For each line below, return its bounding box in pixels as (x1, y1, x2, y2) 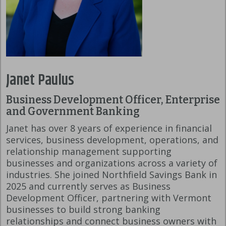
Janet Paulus (6, 69, 74, 92)
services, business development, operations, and (6, 134, 218, 146)
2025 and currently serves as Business (6, 180, 171, 193)
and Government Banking (6, 105, 142, 119)
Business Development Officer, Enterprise (6, 93, 220, 107)
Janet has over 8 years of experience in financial (6, 122, 212, 135)
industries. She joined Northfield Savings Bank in (6, 168, 217, 181)
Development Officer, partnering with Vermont (6, 192, 211, 204)
